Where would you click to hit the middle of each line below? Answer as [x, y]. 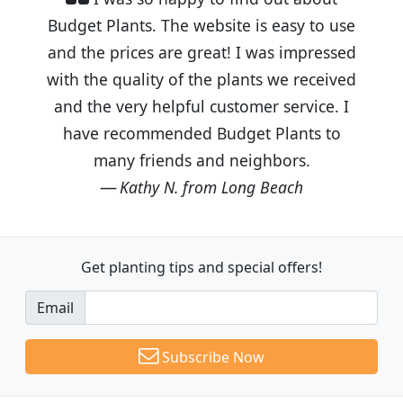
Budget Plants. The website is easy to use [201, 25]
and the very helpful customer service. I [201, 106]
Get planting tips [139, 267]
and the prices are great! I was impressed [201, 52]
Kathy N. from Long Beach [211, 187]
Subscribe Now [211, 357]
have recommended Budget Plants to [201, 133]
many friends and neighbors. [201, 160]
